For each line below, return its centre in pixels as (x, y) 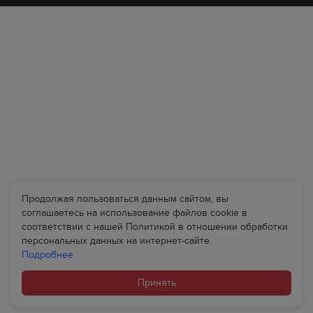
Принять (156, 283)
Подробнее (48, 255)
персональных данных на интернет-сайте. (117, 241)
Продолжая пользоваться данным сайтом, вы (125, 199)
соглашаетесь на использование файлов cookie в (134, 213)
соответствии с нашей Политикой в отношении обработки (155, 227)
